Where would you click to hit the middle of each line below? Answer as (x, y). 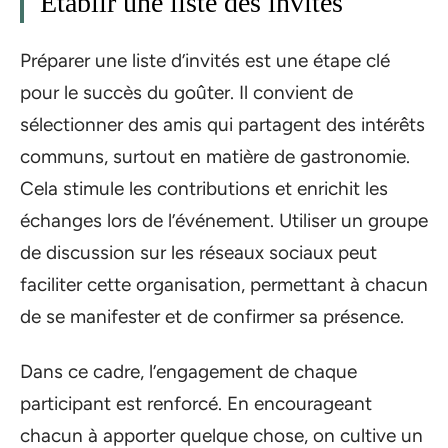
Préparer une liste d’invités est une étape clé (205, 60)
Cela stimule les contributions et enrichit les (204, 188)
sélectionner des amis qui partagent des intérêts (222, 124)
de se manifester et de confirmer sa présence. (212, 316)
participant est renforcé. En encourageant (196, 403)
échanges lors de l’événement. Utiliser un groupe (224, 220)
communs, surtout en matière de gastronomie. (215, 156)
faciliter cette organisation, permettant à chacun (224, 284)
